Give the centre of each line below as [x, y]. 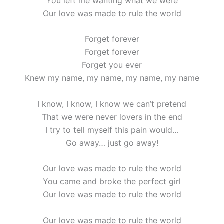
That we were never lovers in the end [112, 117]
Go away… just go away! [112, 143]
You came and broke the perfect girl [112, 182]
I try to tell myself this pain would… [112, 130]
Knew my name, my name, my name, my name [112, 78]
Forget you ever [112, 65]
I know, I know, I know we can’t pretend [112, 104]
